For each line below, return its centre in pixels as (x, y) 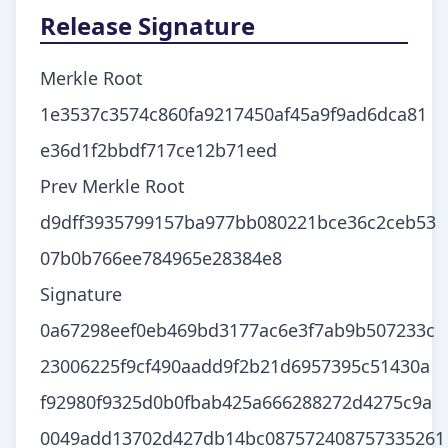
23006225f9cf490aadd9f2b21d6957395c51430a (235, 366)
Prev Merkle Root (112, 186)
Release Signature (147, 25)
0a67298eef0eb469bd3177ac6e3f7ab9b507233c (237, 330)
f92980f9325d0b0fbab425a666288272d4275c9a (236, 402)
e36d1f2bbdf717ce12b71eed (158, 150)
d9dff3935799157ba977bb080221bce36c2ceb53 (238, 222)
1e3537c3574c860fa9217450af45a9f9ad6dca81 (233, 114)
